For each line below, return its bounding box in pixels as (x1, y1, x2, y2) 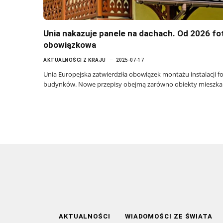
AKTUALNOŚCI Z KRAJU (43, 57, 106, 63)
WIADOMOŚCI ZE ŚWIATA (124, 212, 213, 220)
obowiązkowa (43, 39, 96, 50)
